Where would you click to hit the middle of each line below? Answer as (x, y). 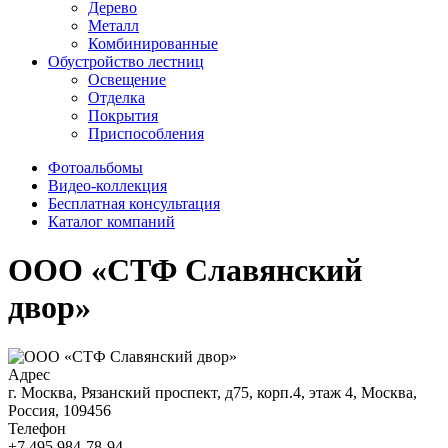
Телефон (37, 428)
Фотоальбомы (95, 167)
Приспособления (146, 133)
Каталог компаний (111, 221)
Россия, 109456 (59, 410)
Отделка (116, 97)
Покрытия (123, 115)
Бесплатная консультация (134, 203)
